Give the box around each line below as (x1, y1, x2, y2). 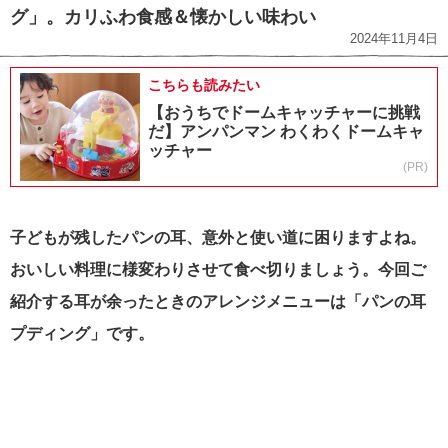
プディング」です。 (10, 325, 154, 343)
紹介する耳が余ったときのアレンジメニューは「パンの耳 (10, 293, 426, 311)
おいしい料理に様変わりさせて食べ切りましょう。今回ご (10, 261, 426, 279)
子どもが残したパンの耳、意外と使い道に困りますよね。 (10, 229, 426, 247)
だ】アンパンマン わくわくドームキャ (148, 123, 424, 141)
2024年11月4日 (350, 31, 438, 47)
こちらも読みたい (148, 77, 260, 94)
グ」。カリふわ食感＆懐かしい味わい (10, 7, 316, 28)
